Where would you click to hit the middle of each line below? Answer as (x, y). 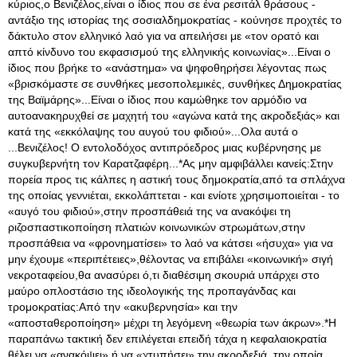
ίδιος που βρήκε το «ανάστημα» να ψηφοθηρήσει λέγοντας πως (167, 68)
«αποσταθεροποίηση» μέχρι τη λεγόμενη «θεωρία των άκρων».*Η (172, 323)
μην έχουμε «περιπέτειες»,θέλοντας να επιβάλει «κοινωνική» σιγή (171, 259)
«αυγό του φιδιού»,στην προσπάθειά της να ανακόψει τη (149, 211)
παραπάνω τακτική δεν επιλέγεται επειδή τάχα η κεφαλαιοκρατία (167, 339)
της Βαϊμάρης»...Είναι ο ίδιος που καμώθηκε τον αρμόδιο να (157, 100)
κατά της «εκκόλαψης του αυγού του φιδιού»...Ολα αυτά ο (153, 131)
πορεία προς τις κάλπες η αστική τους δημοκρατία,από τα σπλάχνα (177, 179)
